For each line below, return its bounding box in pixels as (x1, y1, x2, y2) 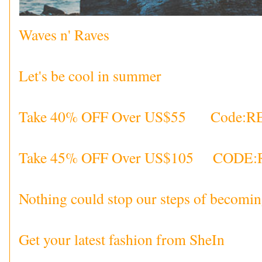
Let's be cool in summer (19, 65, 161, 85)
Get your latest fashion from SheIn (19, 229, 225, 249)
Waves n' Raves (19, 24, 109, 44)
